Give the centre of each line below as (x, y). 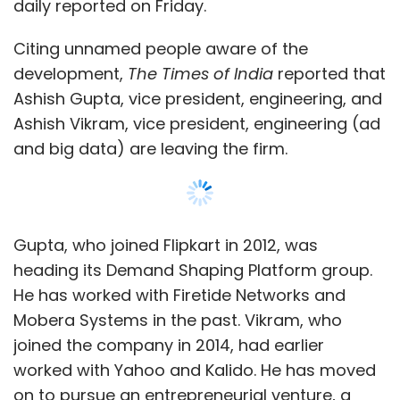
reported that (329, 73)
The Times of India (198, 73)
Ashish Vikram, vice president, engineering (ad (197, 123)
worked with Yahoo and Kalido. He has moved (195, 370)
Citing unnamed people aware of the (161, 48)
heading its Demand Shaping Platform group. (193, 270)
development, (68, 73)
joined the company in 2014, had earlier (169, 345)
